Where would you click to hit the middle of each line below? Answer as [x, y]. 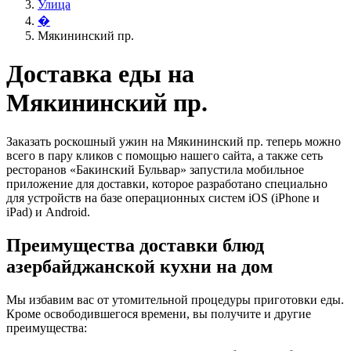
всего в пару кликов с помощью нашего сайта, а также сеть [165, 155]
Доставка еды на [100, 74]
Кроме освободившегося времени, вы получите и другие [159, 313]
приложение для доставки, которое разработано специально [167, 183]
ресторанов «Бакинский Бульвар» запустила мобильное [155, 169]
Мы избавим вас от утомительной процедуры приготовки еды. [175, 299]
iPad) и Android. [48, 212]
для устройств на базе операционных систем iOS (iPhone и [163, 197]
